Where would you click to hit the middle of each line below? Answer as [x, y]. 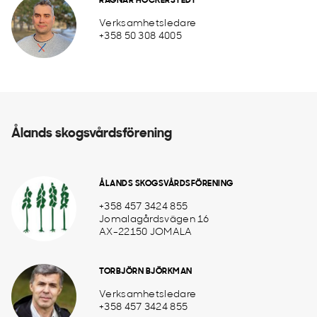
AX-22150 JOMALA [146, 232]
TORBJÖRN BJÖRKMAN [146, 272]
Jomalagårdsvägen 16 [154, 220]
